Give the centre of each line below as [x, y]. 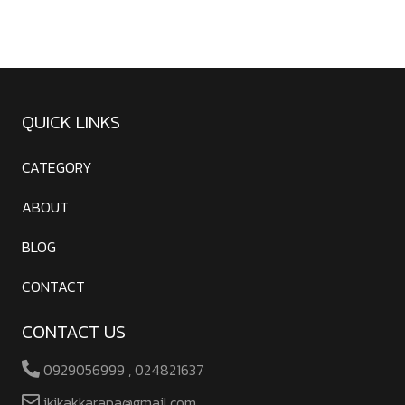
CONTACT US [74, 332]
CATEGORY [57, 167]
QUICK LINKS [71, 122]
